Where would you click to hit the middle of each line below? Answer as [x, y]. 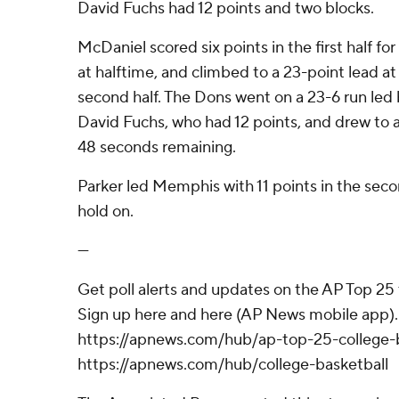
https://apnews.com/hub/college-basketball [233, 365]
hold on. [106, 212]
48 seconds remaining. [157, 147]
